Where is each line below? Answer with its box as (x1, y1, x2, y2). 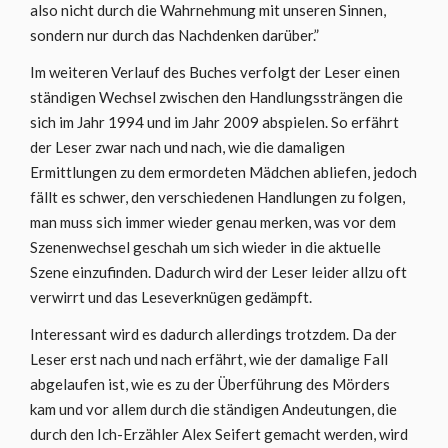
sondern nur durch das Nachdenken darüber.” (30, 26, 319, 44)
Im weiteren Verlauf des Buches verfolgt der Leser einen (30, 63, 400, 81)
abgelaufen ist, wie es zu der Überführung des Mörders (30, 375, 390, 393)
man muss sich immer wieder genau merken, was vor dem (30, 213, 396, 231)
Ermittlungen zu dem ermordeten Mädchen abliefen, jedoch (30, 163, 417, 181)
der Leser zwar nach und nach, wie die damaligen (30, 138, 345, 156)
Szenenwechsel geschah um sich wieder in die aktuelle (30, 238, 381, 256)
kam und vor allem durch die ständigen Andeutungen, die (30, 400, 397, 418)
